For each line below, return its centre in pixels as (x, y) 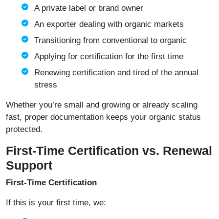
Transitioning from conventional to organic (110, 41)
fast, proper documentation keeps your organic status (103, 117)
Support (29, 165)
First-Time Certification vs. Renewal (109, 151)
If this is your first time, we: (56, 203)
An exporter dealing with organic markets (109, 24)
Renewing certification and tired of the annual (116, 73)
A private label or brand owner (89, 8)
